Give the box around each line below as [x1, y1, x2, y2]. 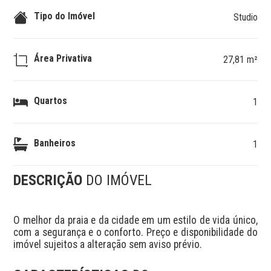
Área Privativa [34, 52, 93, 64]
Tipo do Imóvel [34, 10, 96, 22]
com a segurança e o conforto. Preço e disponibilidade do [13, 226, 258, 238]
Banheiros [34, 137, 76, 149]
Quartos [34, 94, 68, 106]
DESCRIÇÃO [13, 172, 87, 189]
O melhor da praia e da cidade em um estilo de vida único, [13, 214, 258, 226]
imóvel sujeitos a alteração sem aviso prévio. [13, 238, 203, 250]
